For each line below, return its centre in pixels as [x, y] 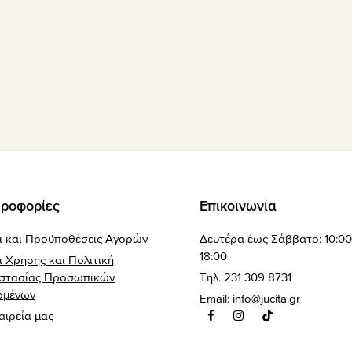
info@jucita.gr [266, 299]
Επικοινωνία [238, 206]
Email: [216, 299]
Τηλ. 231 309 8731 [246, 278]
